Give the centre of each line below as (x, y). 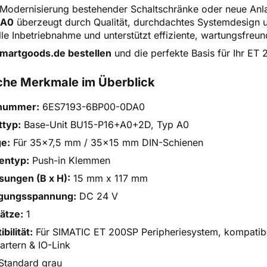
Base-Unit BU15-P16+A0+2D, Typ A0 (105, 125)
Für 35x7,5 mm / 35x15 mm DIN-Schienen (107, 142)
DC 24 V (97, 196)
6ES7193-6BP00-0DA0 (92, 107)
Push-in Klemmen (70, 160)
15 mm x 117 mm (109, 178)
